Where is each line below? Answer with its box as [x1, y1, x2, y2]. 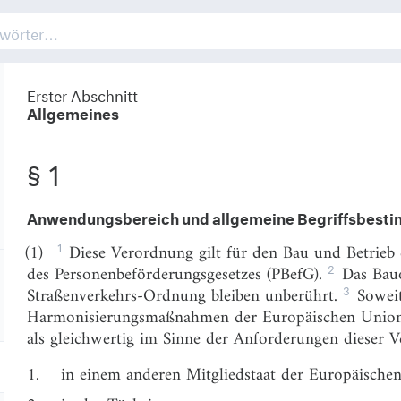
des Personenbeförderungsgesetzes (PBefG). [27, 260, 328, 291]
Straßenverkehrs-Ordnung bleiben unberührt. [27, 281, 343, 312]
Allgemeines [27, 99, 119, 124]
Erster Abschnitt [27, 81, 138, 106]
